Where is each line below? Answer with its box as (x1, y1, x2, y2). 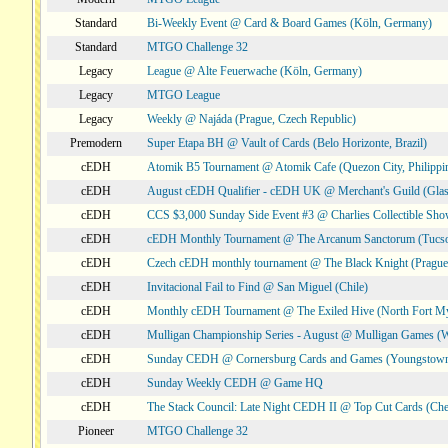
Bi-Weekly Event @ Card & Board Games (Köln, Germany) (147, 16, 432, 30)
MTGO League (147, 88, 220, 102)
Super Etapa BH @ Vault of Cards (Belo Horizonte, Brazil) (147, 136, 427, 150)
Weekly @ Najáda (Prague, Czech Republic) (147, 112, 356, 126)
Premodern (70, 136, 122, 150)
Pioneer (78, 424, 114, 438)
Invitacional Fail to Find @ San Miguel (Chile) (147, 280, 368, 294)
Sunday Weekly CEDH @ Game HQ (147, 376, 323, 390)
